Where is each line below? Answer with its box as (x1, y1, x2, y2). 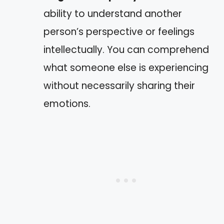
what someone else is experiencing (43, 61, 208, 74)
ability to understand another (43, 7, 182, 20)
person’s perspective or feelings (43, 25, 194, 38)
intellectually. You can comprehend (43, 43, 209, 56)
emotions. (43, 97, 90, 110)
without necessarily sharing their (43, 79, 195, 92)
